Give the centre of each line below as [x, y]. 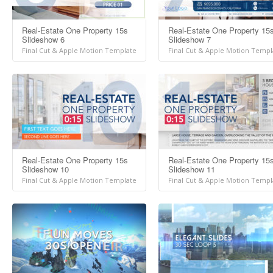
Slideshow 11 [192, 169]
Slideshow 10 [45, 169]
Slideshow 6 [43, 39]
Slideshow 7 [190, 39]
